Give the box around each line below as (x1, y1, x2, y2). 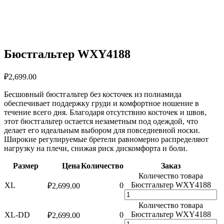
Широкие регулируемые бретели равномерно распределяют (4, 134, 208, 143)
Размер (12, 161, 38, 170)
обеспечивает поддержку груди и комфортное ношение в (4, 98, 199, 107)
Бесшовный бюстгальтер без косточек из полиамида (4, 89, 181, 98)
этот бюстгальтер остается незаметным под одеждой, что (4, 116, 198, 125)
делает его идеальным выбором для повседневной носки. (4, 125, 200, 134)
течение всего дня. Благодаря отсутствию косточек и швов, (4, 107, 206, 116)
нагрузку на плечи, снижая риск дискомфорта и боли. (4, 143, 187, 152)
